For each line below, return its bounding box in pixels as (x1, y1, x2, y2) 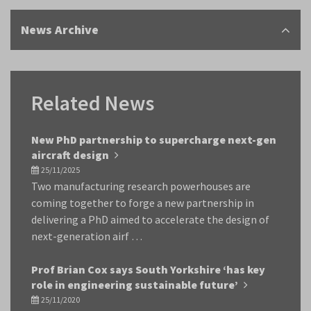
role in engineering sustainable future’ (31, 278, 240, 292)
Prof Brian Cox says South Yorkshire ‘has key (31, 262, 265, 276)
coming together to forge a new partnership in (31, 196, 254, 210)
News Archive (21, 22, 99, 37)
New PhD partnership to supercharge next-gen (31, 133, 276, 146)
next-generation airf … (31, 229, 142, 243)
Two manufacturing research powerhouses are (31, 179, 251, 193)
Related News (31, 90, 154, 116)
